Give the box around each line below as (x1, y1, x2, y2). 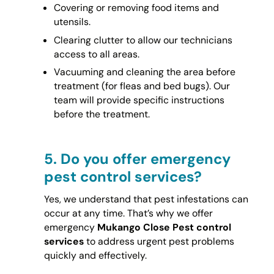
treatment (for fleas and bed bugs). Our (53, 79, 230, 92)
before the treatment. (53, 107, 150, 120)
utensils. (53, 15, 91, 29)
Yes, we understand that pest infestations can (43, 193, 248, 206)
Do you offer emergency (60, 149, 231, 168)
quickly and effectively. (43, 249, 147, 262)
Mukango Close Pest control (97, 221, 231, 234)
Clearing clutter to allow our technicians (53, 33, 232, 46)
